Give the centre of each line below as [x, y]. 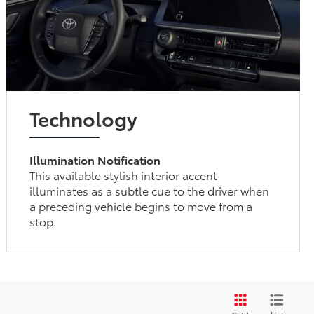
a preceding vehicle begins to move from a [141, 206]
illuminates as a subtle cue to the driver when [150, 191]
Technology [84, 118]
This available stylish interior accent [124, 175]
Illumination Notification [95, 160]
